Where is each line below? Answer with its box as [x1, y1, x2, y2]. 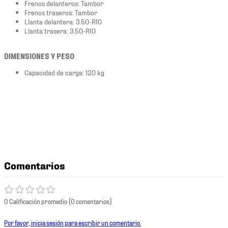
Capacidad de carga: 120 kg [24, 68, 104, 77]
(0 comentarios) [69, 197, 111, 206]
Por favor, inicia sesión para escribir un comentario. [4, 218, 141, 227]
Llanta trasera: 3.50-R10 [24, 26, 96, 35]
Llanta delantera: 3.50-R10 [24, 17, 102, 26]
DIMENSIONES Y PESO [4, 51, 74, 61]
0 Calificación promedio [4, 197, 67, 206]
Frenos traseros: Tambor [24, 8, 97, 17]
